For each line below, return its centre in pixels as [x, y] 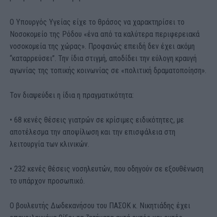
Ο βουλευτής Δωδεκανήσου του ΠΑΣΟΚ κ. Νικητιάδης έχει [100, 205]
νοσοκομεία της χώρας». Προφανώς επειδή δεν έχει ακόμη [102, 46]
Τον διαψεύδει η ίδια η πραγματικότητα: [72, 95]
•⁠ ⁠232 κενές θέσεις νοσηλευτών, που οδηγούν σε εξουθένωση [107, 169]
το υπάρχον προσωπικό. [47, 181]
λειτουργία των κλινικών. [49, 144]
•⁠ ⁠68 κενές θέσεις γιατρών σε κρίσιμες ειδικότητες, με [97, 120]
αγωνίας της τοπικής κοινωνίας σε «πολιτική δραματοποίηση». [108, 70]
